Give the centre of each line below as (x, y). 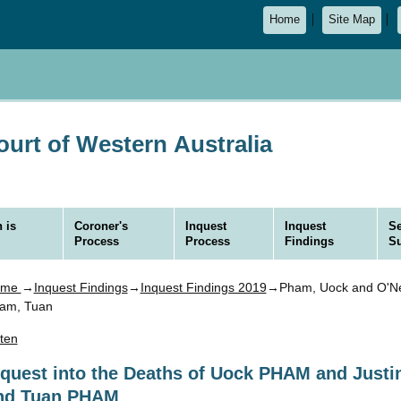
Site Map (351, 20)
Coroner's (101, 226)
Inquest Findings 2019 (203, 288)
